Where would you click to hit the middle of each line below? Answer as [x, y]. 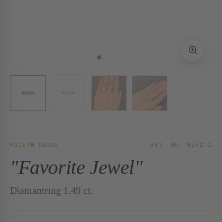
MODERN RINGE [35, 145]
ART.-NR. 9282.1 [181, 145]
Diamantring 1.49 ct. [52, 190]
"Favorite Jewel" [76, 167]
